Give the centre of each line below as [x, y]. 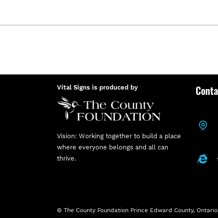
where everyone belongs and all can [113, 147]
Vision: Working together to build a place [119, 136]
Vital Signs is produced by [97, 87]
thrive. [66, 158]
